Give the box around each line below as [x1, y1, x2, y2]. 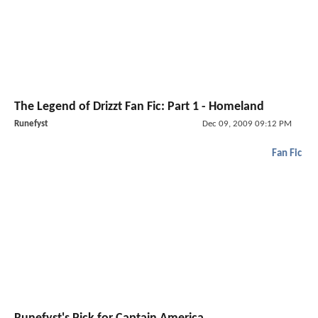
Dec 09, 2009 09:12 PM [202, 119, 292, 128]
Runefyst [14, 119, 48, 128]
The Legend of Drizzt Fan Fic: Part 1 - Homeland [14, 99, 264, 114]
